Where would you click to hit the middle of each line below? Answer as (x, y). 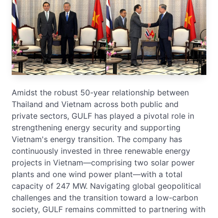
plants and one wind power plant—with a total (97, 174)
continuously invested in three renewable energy (101, 151)
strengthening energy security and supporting (96, 127)
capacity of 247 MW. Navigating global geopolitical (106, 186)
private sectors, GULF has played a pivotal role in (103, 116)
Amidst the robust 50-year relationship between (100, 92)
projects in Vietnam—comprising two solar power (103, 163)
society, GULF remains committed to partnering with (109, 209)
